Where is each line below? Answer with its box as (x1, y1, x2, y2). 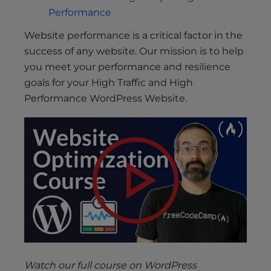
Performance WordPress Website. (24, 93, 187, 105)
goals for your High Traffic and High (24, 77, 193, 89)
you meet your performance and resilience (24, 61, 230, 73)
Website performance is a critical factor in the (24, 30, 243, 42)
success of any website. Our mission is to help (24, 45, 244, 57)
